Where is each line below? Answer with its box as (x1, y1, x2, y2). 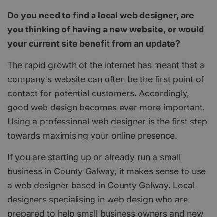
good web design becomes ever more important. (7, 102, 205, 112)
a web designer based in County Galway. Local (7, 180, 195, 190)
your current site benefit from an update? (7, 38, 180, 48)
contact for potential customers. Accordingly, (7, 88, 189, 98)
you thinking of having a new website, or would (7, 24, 204, 34)
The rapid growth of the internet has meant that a (7, 60, 204, 70)
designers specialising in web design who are (7, 194, 188, 204)
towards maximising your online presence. (7, 130, 177, 140)
